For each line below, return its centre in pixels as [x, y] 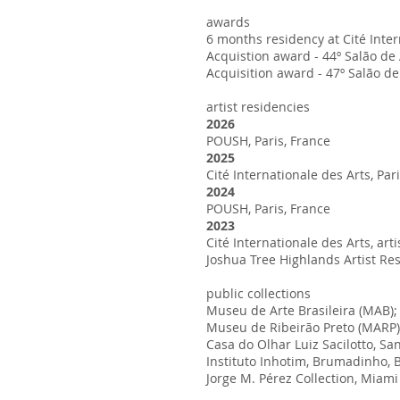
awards [228, 22]
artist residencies [260, 107]
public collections [258, 293]
